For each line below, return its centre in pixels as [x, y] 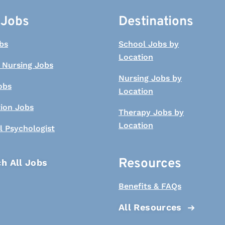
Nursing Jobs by [150, 78]
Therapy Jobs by [151, 112]
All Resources [150, 207]
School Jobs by [149, 44]
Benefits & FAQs [150, 186]
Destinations [156, 22]
